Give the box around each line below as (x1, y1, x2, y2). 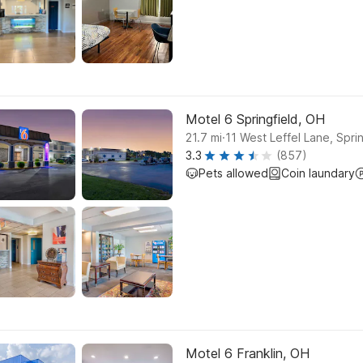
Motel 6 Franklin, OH (186, 345, 310, 361)
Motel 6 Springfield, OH (186, 111, 325, 127)
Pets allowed (199, 166, 268, 180)
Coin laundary (281, 166, 355, 180)
